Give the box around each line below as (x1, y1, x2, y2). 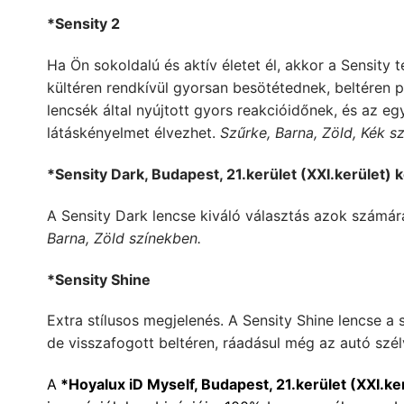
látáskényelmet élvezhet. (47, 124, 220, 142)
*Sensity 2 (47, 14, 120, 33)
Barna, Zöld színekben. (47, 228, 201, 247)
